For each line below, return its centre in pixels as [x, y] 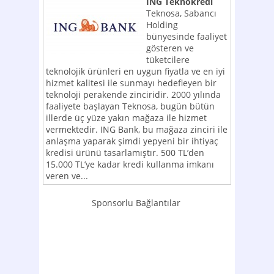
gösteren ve [170, 48]
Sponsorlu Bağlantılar [136, 203]
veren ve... [67, 176]
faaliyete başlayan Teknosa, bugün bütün [130, 106]
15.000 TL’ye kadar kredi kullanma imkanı [130, 164]
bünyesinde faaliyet [187, 36]
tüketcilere [168, 60]
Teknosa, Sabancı [181, 13]
